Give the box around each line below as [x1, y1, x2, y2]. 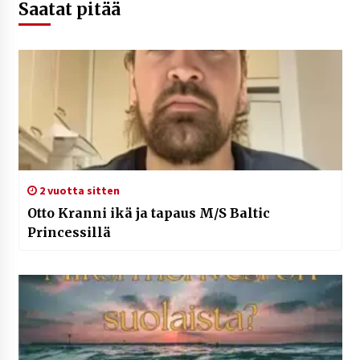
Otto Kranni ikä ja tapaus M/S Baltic [27, 205, 270, 222]
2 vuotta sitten [36, 183, 120, 198]
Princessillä [27, 224, 111, 241]
